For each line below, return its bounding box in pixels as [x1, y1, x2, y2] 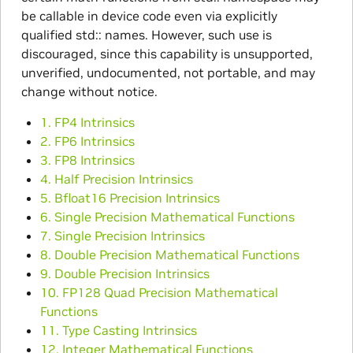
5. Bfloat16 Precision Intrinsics [39, 189, 220, 206]
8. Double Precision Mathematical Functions [39, 246, 299, 262]
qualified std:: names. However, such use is [20, 26, 272, 43]
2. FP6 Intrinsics [39, 132, 135, 149]
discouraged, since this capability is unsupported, [20, 45, 313, 61]
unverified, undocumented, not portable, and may [20, 64, 315, 80]
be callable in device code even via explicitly [20, 7, 277, 24]
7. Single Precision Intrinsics [39, 227, 205, 243]
